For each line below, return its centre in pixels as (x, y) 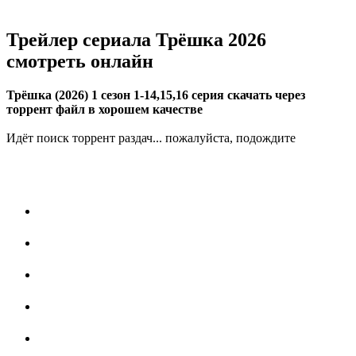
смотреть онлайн (80, 62)
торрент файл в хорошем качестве (104, 110)
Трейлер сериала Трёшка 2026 (136, 40)
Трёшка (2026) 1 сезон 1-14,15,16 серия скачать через (156, 95)
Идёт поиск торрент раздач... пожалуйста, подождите (151, 138)
